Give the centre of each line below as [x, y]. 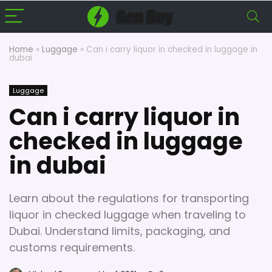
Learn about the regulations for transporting [129, 198]
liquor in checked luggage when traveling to [127, 215]
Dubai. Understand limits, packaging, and [120, 231]
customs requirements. [72, 247]
